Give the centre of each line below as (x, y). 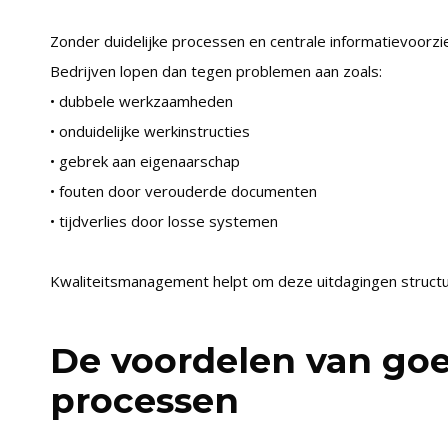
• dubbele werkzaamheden (141, 101)
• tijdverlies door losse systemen (163, 221)
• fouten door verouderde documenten (183, 191)
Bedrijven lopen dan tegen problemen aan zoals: (215, 71)
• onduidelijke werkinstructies (149, 131)
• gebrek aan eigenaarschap (144, 161)
